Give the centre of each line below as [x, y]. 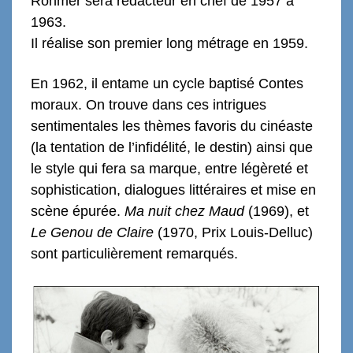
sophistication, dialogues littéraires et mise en [173, 190]
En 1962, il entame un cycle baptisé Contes [167, 83]
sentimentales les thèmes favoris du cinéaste [172, 126]
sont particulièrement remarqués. [134, 253]
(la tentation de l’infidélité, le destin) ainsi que [172, 147]
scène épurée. [78, 211]
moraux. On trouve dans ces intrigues [149, 104]
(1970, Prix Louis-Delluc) [233, 232]
